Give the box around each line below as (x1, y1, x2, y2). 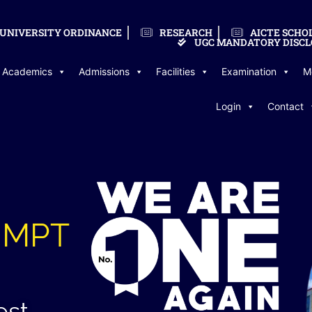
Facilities (156, 65, 195, 77)
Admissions (79, 65, 130, 77)
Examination (221, 65, 276, 77)
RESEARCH (159, 26, 212, 39)
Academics (2, 65, 52, 77)
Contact (267, 100, 304, 112)
